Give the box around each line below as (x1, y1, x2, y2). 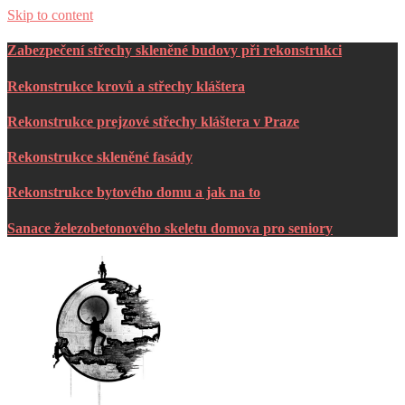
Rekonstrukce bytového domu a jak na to (7, 184, 260, 201)
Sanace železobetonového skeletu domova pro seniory (7, 220, 333, 236)
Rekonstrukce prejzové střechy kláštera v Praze (7, 113, 299, 129)
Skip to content (7, 7, 93, 23)
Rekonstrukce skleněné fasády (7, 149, 193, 165)
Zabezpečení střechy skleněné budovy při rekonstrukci (7, 42, 342, 59)
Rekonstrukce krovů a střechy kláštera (7, 78, 245, 94)
